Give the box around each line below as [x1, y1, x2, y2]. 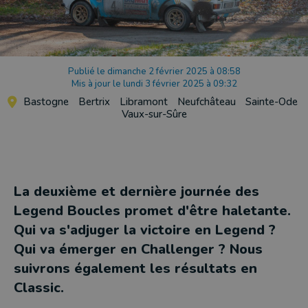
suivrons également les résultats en [14, 259, 257, 278]
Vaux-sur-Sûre [121, 107, 187, 121]
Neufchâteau [177, 95, 236, 109]
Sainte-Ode [245, 95, 298, 109]
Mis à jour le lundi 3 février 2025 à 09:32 [71, 78, 237, 90]
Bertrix [78, 95, 110, 109]
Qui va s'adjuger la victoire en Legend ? [14, 221, 276, 239]
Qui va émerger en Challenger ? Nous [14, 240, 263, 258]
